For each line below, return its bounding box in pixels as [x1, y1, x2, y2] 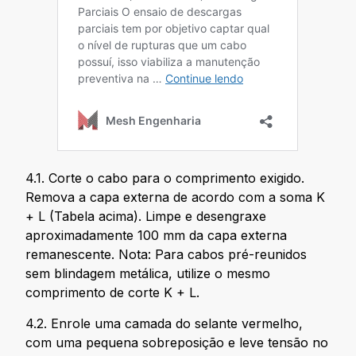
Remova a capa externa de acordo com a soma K [25, 189, 326, 206]
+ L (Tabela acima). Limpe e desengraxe [25, 208, 267, 225]
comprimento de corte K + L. [25, 284, 200, 301]
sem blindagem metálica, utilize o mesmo [25, 265, 271, 282]
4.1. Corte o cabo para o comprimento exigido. [25, 170, 305, 187]
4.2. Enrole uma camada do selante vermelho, [25, 315, 304, 331]
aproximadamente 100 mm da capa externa [25, 227, 288, 244]
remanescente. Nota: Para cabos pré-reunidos [25, 246, 308, 263]
